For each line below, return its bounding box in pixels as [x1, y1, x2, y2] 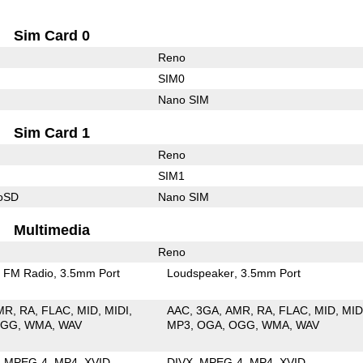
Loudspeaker [167, 266, 235, 280]
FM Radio [3, 266, 54, 280]
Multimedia [14, 221, 91, 238]
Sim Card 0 [14, 27, 91, 44]
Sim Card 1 [14, 124, 91, 141]
